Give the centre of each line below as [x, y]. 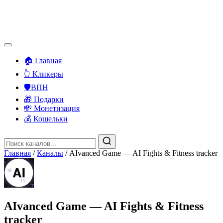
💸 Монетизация [52, 108]
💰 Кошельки [46, 119]
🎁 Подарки [44, 99]
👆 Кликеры [44, 74]
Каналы [50, 153]
